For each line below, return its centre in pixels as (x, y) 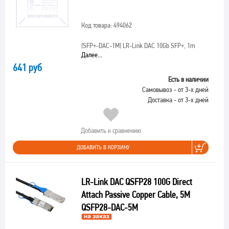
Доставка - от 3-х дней (178, 100)
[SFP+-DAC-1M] (101, 45)
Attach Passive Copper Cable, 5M (135, 194)
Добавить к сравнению (111, 130)
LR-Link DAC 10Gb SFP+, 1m (158, 45)
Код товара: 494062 (106, 25)
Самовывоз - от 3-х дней (175, 89)
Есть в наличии (188, 79)
